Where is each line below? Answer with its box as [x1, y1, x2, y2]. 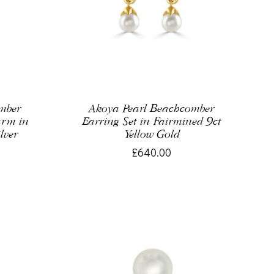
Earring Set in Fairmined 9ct [82, 114, 222, 128]
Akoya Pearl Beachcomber [88, 102, 216, 115]
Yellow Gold [124, 127, 180, 141]
